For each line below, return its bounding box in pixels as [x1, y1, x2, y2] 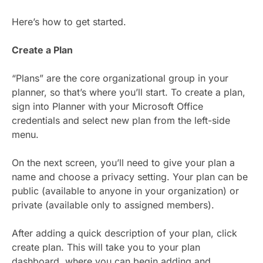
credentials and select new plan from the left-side [12, 114, 230, 126]
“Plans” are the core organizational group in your [12, 72, 228, 84]
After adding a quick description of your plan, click [12, 227, 237, 239]
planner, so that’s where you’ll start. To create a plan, [12, 86, 245, 98]
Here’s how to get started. [12, 15, 126, 28]
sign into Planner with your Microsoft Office [12, 100, 203, 112]
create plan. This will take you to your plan [12, 241, 200, 253]
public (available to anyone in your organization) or [12, 184, 239, 197]
